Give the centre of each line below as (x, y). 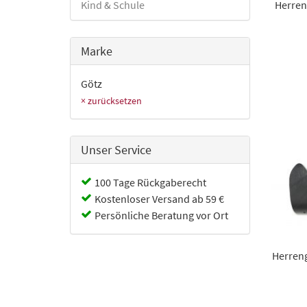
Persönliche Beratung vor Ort (161, 215)
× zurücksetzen (111, 101)
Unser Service (116, 150)
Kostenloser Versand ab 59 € (159, 199)
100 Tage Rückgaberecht (150, 182)
